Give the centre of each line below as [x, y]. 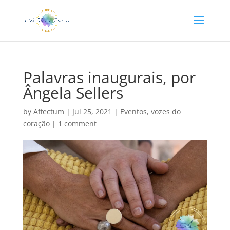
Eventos [133, 112]
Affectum [49, 112]
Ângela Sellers [73, 93]
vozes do [166, 112]
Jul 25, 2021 [92, 112]
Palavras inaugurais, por [109, 77]
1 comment [77, 123]
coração [36, 123]
